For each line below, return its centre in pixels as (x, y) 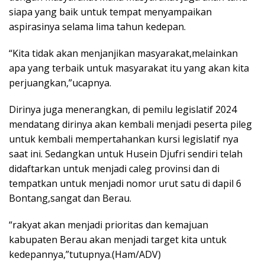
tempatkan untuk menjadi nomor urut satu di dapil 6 (125, 183)
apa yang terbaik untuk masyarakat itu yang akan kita (129, 68)
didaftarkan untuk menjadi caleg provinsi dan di (114, 169)
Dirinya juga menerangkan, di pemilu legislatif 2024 (123, 109)
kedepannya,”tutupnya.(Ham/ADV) (85, 254)
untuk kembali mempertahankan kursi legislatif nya (124, 139)
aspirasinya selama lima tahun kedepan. (97, 27)
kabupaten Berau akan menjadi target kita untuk (118, 240)
